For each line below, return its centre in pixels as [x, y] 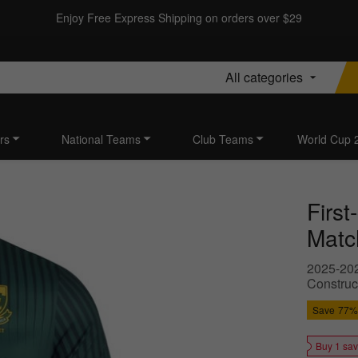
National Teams [101, 139]
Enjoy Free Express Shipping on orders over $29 [179, 18]
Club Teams [223, 139]
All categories [264, 77]
